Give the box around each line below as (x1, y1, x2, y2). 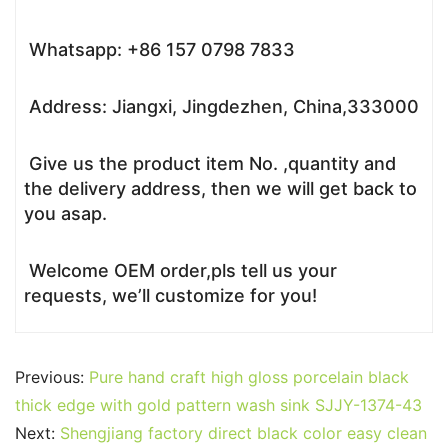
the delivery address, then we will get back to (24, 177, 417, 199)
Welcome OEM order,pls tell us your (24, 259, 337, 281)
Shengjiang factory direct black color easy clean (60, 422, 427, 443)
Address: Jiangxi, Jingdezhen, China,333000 (24, 95, 419, 117)
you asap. (24, 202, 107, 224)
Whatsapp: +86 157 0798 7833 (24, 38, 295, 60)
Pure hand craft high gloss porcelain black (89, 366, 409, 387)
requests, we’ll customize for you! (24, 284, 317, 306)
